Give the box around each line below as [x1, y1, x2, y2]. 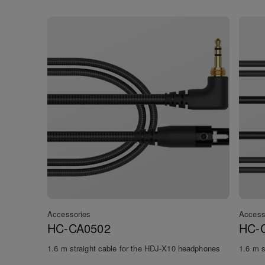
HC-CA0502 [47, 219, 111, 237]
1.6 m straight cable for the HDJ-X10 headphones [47, 243, 221, 254]
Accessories [47, 208, 91, 220]
